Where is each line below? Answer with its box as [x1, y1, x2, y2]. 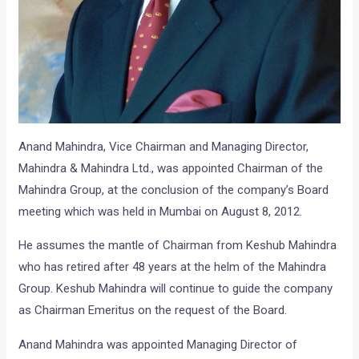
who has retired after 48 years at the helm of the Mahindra [18, 259, 327, 274]
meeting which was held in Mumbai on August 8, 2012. [18, 204, 303, 219]
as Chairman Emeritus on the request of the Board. [18, 302, 288, 317]
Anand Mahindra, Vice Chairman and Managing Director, [18, 139, 309, 154]
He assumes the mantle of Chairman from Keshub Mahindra [18, 237, 337, 252]
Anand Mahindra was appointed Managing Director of [18, 337, 298, 352]
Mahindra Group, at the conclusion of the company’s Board [18, 182, 329, 197]
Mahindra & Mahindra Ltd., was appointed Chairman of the [18, 160, 324, 175]
